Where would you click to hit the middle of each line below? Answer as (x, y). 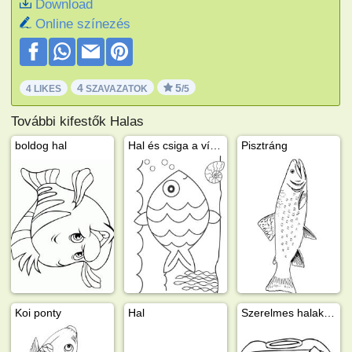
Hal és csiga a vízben (216, 145)
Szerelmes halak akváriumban (330, 312)
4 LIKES (44, 88)
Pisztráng (265, 145)
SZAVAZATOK (116, 88)
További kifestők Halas (78, 121)
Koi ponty (38, 312)
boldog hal (41, 145)
